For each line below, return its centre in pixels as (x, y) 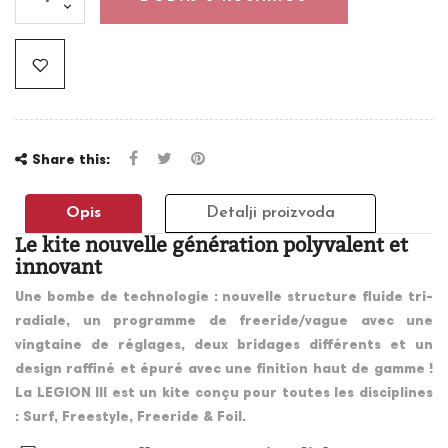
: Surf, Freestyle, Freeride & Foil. (132, 417)
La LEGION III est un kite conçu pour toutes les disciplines (224, 393)
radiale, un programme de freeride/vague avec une (224, 321)
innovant (58, 266)
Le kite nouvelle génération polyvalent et (211, 244)
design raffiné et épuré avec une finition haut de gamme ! (224, 369)
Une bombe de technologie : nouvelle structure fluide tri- (224, 297)
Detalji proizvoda (271, 212)
